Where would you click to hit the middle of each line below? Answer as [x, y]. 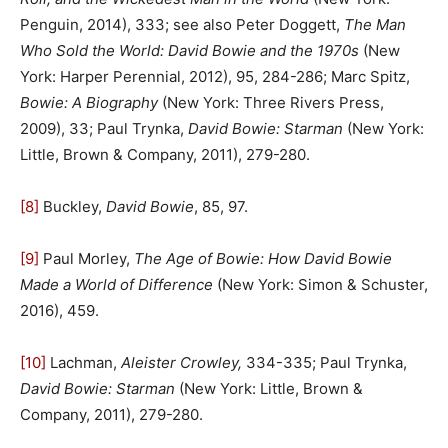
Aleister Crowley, [183, 362]
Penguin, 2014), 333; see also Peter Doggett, [182, 24]
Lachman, [83, 362]
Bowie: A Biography [89, 102]
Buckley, [72, 206]
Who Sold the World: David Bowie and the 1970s [191, 50]
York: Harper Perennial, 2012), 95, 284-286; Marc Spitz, [215, 76]
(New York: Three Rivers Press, [271, 102]
